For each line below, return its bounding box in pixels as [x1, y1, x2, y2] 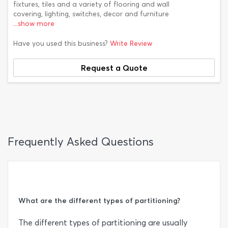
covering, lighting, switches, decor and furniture [13, 10, 169, 18]
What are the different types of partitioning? [18, 196, 180, 205]
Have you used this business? [13, 39, 110, 48]
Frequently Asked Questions [8, 135, 154, 149]
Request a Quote [80, 63, 148, 73]
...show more [13, 19, 54, 28]
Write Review [110, 39, 152, 48]
